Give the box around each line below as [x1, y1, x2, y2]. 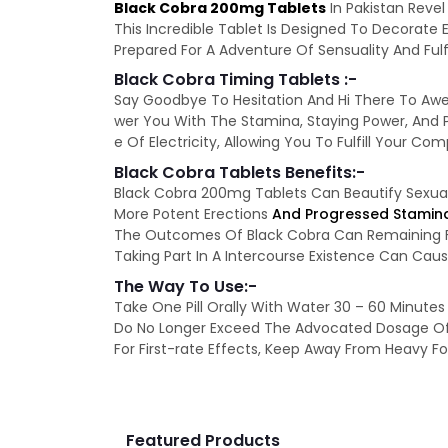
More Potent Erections [114, 204, 272, 225]
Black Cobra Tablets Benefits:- [114, 161, 365, 185]
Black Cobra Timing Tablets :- [114, 68, 357, 92]
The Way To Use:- [114, 275, 257, 299]
